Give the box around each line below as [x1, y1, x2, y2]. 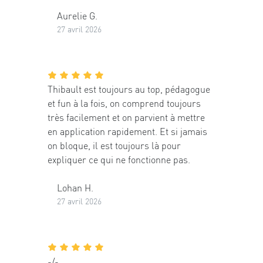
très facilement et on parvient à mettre [48, 111, 205, 124]
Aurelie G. [57, 9, 97, 22]
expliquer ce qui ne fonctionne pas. [48, 153, 190, 166]
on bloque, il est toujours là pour [48, 139, 181, 152]
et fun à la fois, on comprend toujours [48, 97, 201, 110]
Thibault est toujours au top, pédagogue [48, 83, 210, 96]
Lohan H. [57, 181, 93, 194]
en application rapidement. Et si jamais [48, 125, 207, 138]
